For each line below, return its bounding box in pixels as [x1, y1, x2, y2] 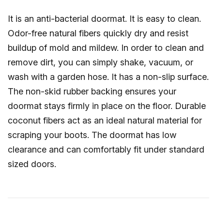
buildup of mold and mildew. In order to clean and [8, 43, 204, 53]
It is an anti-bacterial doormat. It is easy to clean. [8, 14, 201, 24]
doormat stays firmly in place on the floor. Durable [8, 101, 206, 111]
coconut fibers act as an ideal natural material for [8, 115, 202, 125]
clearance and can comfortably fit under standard [8, 144, 204, 155]
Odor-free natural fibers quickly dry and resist [8, 28, 188, 38]
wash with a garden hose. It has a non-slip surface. [8, 72, 209, 82]
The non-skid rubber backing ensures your [8, 86, 176, 96]
